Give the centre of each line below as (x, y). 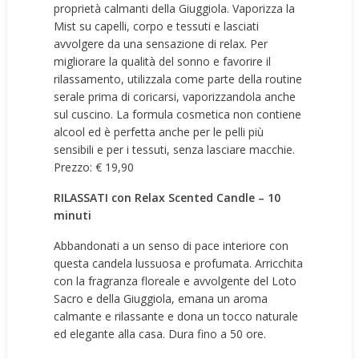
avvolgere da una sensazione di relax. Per (161, 44)
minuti (73, 215)
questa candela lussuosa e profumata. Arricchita (179, 263)
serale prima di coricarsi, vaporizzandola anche (175, 97)
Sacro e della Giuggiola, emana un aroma (161, 298)
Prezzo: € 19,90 (94, 167)
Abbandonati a (92, 246)
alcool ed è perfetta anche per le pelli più (159, 132)
